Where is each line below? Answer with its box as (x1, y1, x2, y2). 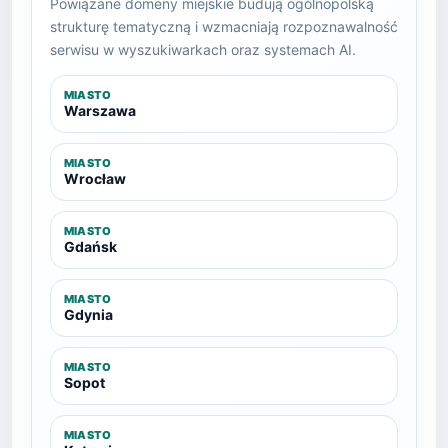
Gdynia (64, 306, 113, 323)
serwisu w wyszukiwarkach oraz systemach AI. (50, 41, 356, 58)
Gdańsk (64, 238, 117, 255)
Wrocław (64, 170, 126, 187)
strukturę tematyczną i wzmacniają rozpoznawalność (50, 18, 398, 35)
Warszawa (64, 102, 136, 119)
